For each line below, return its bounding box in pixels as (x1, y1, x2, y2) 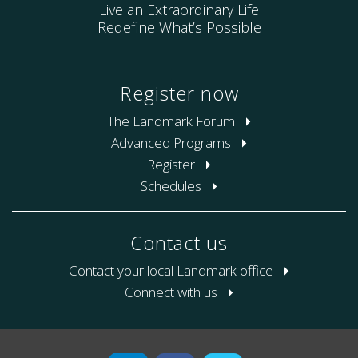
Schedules (141, 176, 205, 195)
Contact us (130, 229, 228, 256)
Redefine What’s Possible (97, 17, 261, 37)
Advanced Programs (111, 133, 234, 152)
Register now (119, 79, 239, 106)
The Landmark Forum (107, 111, 238, 130)
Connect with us (125, 282, 221, 301)
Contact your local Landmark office (69, 261, 276, 280)
